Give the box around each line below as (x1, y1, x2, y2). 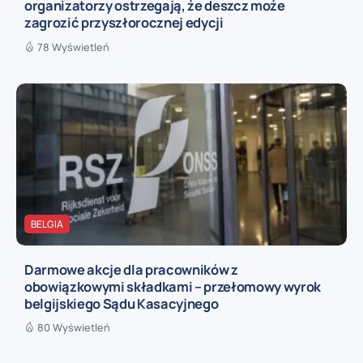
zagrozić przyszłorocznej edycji (24, 13, 224, 32)
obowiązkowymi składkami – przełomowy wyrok (24, 276, 322, 296)
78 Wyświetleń (37, 40, 109, 55)
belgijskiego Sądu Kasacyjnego (24, 293, 219, 313)
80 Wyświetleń (37, 320, 110, 335)
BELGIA (31, 217, 63, 232)
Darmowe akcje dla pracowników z (24, 259, 238, 279)
